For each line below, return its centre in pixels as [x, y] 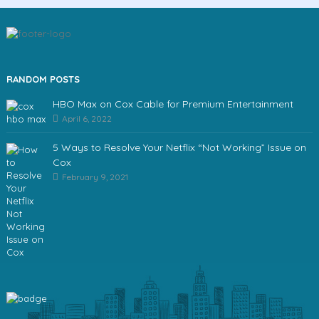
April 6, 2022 [85, 118]
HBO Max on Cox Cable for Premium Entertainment [173, 104]
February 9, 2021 [94, 177]
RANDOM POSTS [43, 79]
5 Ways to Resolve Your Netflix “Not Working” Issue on [179, 147]
